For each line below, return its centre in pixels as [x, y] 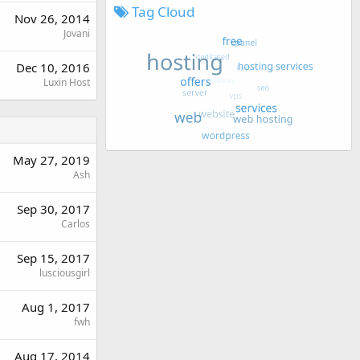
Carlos [76, 223]
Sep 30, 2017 [53, 209]
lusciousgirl [65, 272]
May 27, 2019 [51, 160]
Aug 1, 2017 [56, 307]
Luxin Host [67, 82]
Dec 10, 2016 [53, 67]
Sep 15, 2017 [53, 258]
